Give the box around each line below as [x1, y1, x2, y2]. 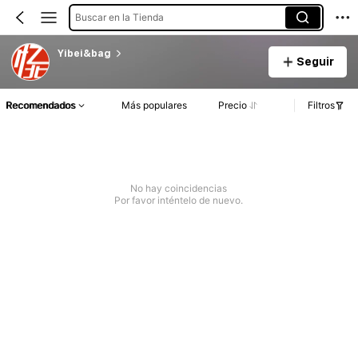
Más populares [121, 99, 188, 112]
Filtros [308, 99, 335, 112]
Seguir [296, 54, 334, 68]
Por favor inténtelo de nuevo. [114, 194, 244, 207]
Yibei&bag [57, 47, 111, 59]
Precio [217, 99, 247, 112]
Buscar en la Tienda [74, 10, 164, 23]
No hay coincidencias [130, 182, 228, 195]
